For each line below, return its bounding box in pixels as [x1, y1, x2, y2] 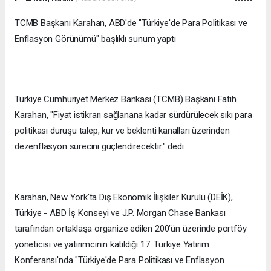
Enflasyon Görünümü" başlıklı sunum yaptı [15, 33, 176, 44]
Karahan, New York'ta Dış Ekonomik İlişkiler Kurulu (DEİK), [15, 191, 233, 203]
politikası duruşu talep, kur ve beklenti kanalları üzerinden [15, 125, 230, 136]
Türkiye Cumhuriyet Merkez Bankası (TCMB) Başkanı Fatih [15, 93, 237, 105]
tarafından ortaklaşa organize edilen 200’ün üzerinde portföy [15, 223, 247, 234]
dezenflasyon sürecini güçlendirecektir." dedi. [15, 140, 186, 152]
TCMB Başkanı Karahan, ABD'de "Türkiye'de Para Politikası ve [15, 17, 247, 28]
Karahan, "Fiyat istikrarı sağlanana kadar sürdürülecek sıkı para [15, 109, 252, 120]
